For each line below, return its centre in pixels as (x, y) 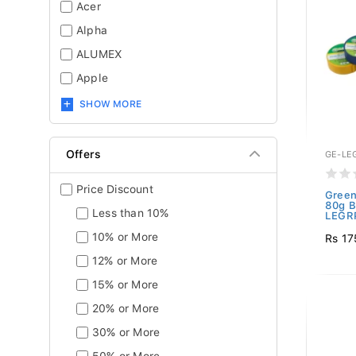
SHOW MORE (111, 104)
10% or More (126, 237)
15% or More (126, 284)
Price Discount (115, 189)
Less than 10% (131, 213)
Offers (84, 154)
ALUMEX (100, 54)
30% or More (126, 332)
